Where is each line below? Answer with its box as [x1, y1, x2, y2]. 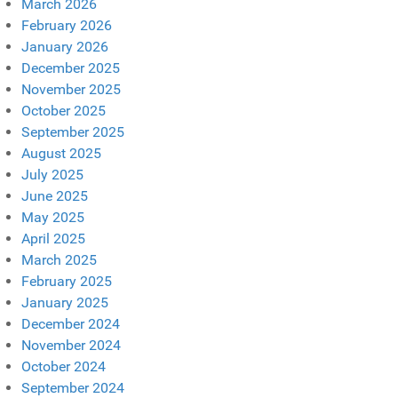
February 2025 [21, 272, 112, 290]
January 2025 [21, 293, 108, 311]
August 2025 [21, 144, 101, 162]
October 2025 [21, 101, 106, 119]
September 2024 [21, 378, 124, 396]
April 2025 [21, 229, 85, 247]
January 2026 [21, 37, 108, 55]
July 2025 [21, 165, 84, 183]
